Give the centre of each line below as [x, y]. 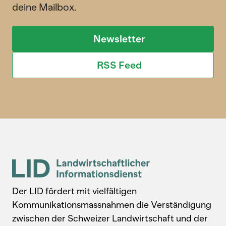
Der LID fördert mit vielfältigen [74, 191]
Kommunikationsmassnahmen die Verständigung [112, 205]
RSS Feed [119, 65]
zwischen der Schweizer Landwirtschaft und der [110, 218]
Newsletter [119, 39]
